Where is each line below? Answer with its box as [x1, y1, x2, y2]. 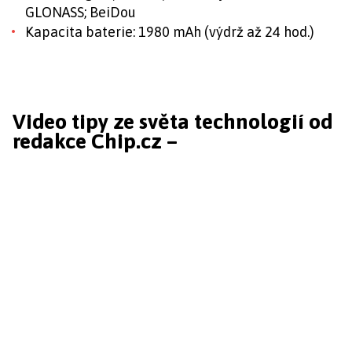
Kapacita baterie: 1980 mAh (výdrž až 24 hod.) [25, 24, 314, 40]
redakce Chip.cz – [13, 129, 178, 154]
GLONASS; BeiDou [25, 4, 136, 20]
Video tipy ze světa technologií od [13, 109, 332, 134]
